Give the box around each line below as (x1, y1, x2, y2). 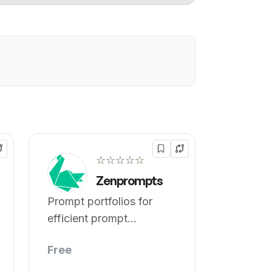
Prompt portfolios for (47, 195, 153, 208)
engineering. (47, 229, 109, 242)
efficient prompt (47, 212, 128, 225)
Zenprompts (96, 173, 163, 188)
